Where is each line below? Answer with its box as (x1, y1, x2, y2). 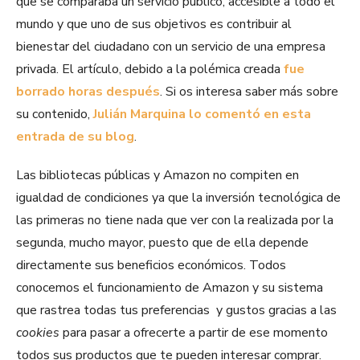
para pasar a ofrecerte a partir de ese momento (59, 324, 328, 342)
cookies (16, 324, 59, 342)
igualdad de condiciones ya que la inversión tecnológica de (16, 189, 341, 207)
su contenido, (16, 105, 93, 124)
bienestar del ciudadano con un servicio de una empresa (16, 38, 325, 56)
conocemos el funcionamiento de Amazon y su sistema (16, 279, 323, 297)
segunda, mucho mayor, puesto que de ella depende (16, 234, 309, 252)
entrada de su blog (16, 128, 134, 146)
